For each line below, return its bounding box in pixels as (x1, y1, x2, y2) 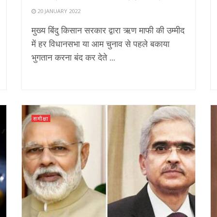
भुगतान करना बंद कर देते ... (31, 51, 115, 63)
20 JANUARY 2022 (36, 7, 80, 15)
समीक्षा (33, 114, 48, 122)
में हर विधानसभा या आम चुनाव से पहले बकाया (31, 37, 170, 49)
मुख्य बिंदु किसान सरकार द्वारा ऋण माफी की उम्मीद (31, 24, 185, 36)
